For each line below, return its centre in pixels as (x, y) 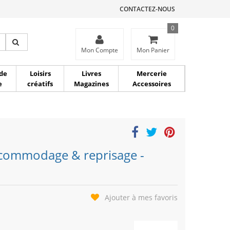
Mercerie (151, 73)
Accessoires (151, 84)
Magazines (91, 84)
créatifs (40, 84)
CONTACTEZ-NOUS (147, 9)
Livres (91, 73)
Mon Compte (100, 50)
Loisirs (40, 73)
